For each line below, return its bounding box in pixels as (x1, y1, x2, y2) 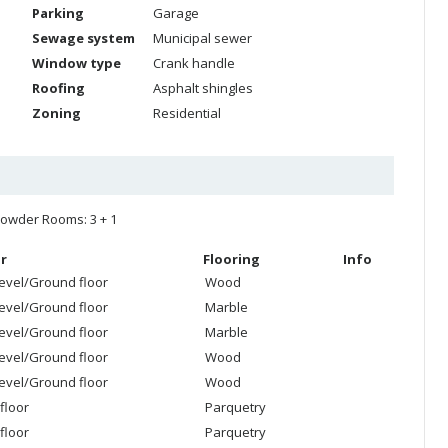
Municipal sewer (153, 29, 252, 47)
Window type (32, 54, 121, 72)
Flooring (203, 250, 260, 268)
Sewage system (32, 29, 135, 47)
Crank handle (153, 54, 235, 72)
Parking (32, 4, 84, 22)
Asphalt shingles (153, 79, 253, 97)
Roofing (32, 79, 85, 97)
